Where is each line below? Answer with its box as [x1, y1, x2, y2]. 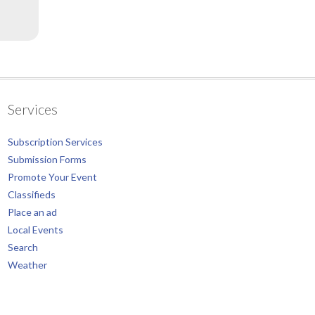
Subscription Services [8, 135, 103, 148]
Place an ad [8, 205, 57, 218]
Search [8, 240, 38, 253]
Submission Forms [8, 153, 86, 165]
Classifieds [8, 188, 56, 200]
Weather [8, 258, 47, 271]
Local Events [8, 223, 63, 236]
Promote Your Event [8, 170, 97, 183]
